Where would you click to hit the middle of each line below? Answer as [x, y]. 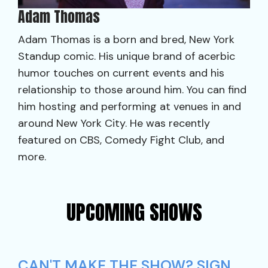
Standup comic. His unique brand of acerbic [127, 56]
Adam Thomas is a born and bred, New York [126, 39]
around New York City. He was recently [114, 123]
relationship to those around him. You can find [132, 89]
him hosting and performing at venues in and [130, 106]
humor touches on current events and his [121, 73]
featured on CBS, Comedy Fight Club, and [121, 140]
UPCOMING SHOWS [134, 212]
